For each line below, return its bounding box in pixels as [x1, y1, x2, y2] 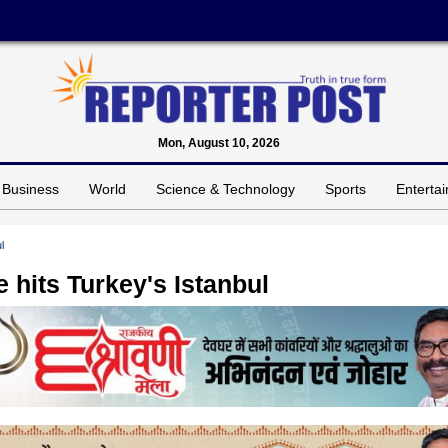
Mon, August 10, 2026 [158, 135, 280, 150]
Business [2, 180, 59, 197]
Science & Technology [156, 180, 295, 197]
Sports [325, 180, 366, 197]
